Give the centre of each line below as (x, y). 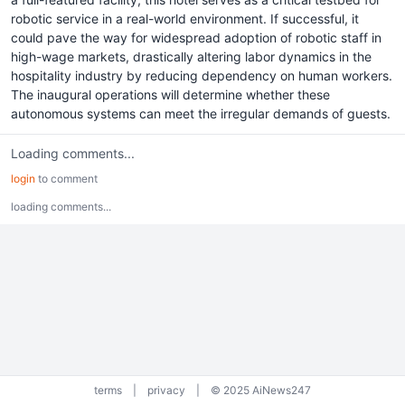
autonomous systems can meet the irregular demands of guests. (201, 113)
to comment (66, 179)
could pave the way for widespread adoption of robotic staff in (196, 38)
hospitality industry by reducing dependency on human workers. (202, 75)
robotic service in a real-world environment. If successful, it (185, 19)
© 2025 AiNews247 (261, 390)
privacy (166, 390)
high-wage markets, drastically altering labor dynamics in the (191, 57)
